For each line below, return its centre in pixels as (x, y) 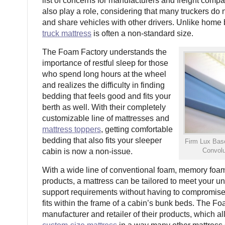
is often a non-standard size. (142, 33)
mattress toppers (72, 129)
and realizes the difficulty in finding (103, 85)
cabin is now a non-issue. (87, 151)
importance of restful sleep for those (105, 63)
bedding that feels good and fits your (106, 96)
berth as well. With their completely (104, 107)
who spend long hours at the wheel (104, 74)
